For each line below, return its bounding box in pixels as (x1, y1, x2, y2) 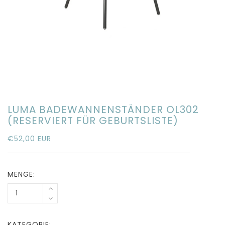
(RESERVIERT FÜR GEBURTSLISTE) (8, 113, 178, 128)
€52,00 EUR (8, 133, 51, 144)
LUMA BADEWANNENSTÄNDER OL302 (8, 102, 199, 117)
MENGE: (8, 169, 35, 179)
